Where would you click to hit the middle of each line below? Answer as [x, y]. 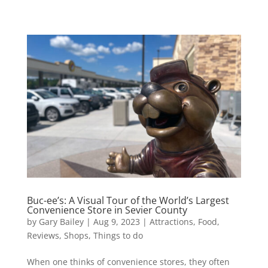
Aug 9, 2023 [116, 221]
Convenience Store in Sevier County [107, 210]
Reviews [43, 235]
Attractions [171, 221]
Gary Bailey [61, 221]
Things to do [118, 235]
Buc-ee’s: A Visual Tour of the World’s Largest [128, 200]
